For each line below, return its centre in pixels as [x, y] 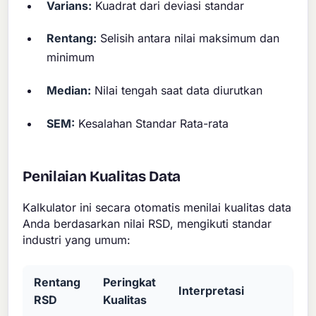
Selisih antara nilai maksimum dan [188, 38]
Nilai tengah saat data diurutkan [177, 90]
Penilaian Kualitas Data [102, 176]
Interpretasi [212, 290]
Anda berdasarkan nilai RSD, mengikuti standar [147, 223]
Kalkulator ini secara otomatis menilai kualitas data [157, 207]
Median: [69, 90]
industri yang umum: [77, 239]
